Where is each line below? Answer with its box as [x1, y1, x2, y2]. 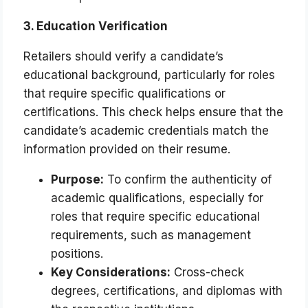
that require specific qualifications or [23, 87, 226, 101]
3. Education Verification [23, 19, 168, 34]
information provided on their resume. [23, 142, 231, 157]
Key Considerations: [51, 265, 171, 280]
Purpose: [51, 173, 104, 187]
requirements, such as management [51, 228, 252, 243]
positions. [51, 247, 104, 261]
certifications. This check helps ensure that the [23, 105, 284, 120]
